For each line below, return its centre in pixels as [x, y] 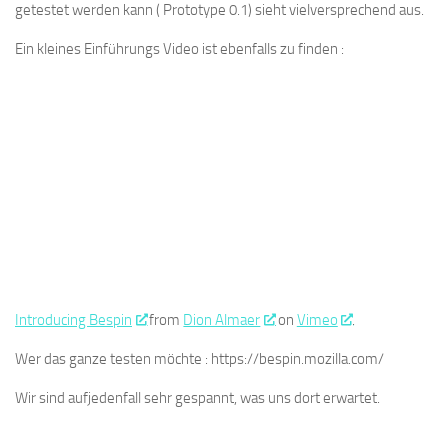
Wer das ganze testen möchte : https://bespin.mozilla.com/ [199, 359]
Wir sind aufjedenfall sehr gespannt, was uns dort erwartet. [197, 398]
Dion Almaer [222, 320]
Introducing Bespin [73, 320]
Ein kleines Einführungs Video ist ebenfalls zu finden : [179, 49]
